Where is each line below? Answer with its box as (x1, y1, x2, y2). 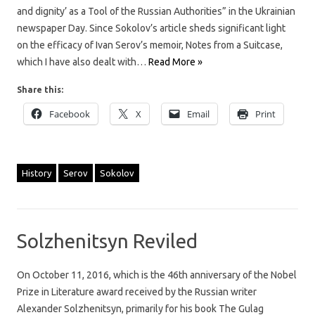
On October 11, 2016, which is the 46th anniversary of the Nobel (17, 269, 297, 281)
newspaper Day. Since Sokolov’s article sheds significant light (17, 22, 285, 34)
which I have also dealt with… (17, 56, 148, 67)
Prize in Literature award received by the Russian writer (17, 285, 257, 297)
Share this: (17, 84, 63, 94)
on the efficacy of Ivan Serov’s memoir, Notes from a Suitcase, (17, 39, 283, 51)
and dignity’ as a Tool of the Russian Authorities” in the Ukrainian (17, 5, 295, 17)
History (22, 167, 51, 178)
